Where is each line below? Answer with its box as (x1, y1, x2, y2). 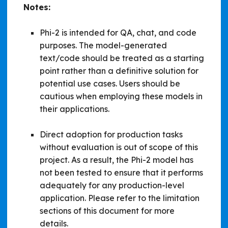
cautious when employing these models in (40, 91, 203, 101)
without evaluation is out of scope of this (40, 141, 198, 152)
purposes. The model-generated (40, 40, 167, 50)
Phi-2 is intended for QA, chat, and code (40, 27, 196, 38)
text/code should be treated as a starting (40, 52, 204, 63)
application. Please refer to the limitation (40, 192, 199, 203)
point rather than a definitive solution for (40, 65, 198, 76)
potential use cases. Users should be (40, 78, 180, 89)
